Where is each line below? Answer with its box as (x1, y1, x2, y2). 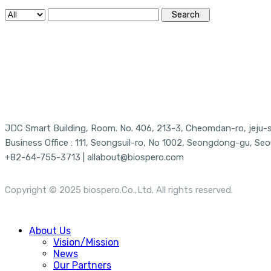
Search (172, 10, 200, 20)
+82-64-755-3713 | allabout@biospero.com (5, 152, 184, 163)
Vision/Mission (53, 237, 119, 248)
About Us (29, 225, 71, 237)
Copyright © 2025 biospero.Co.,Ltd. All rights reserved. (5, 184, 233, 195)
